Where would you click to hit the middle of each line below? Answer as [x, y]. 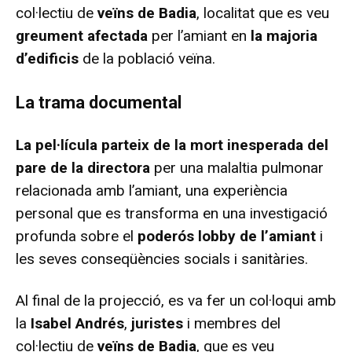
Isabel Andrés [77, 323]
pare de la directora [85, 167]
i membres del [232, 323]
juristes [157, 323]
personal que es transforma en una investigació [172, 213]
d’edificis [49, 58]
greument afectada [84, 35]
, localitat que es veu [263, 13]
